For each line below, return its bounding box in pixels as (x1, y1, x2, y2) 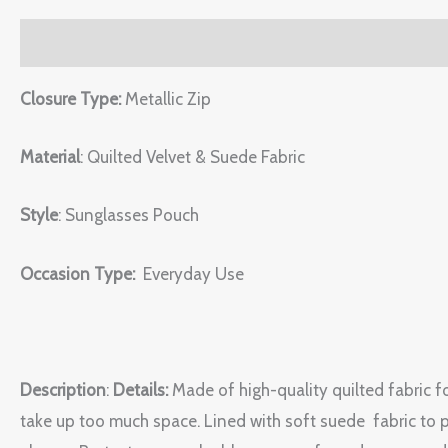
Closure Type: (20, 89, 121, 110)
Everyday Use (135, 263, 244, 284)
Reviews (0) (127, 32, 214, 53)
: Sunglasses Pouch (58, 205, 211, 226)
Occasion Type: (20, 263, 135, 284)
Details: (113, 379, 168, 400)
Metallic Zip (121, 89, 215, 110)
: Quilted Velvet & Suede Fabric (80, 147, 305, 168)
